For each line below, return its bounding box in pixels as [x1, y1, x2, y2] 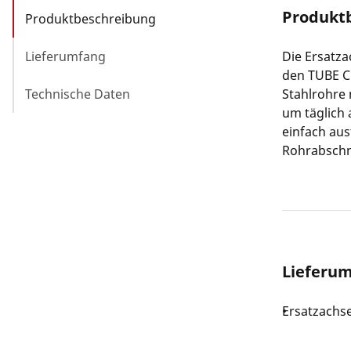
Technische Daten [25, 85, 130, 103]
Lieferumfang [25, 47, 106, 65]
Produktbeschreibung [25, 9, 156, 27]
